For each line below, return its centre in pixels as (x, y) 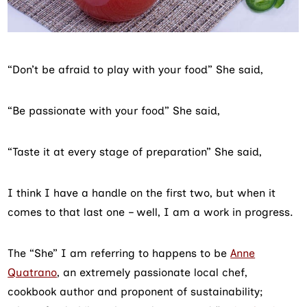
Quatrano (33, 272)
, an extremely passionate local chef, (152, 272)
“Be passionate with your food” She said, (114, 110)
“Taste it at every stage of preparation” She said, (135, 151)
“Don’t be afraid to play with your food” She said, (136, 69)
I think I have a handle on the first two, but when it (142, 193)
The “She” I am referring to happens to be (119, 253)
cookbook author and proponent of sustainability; (135, 291)
